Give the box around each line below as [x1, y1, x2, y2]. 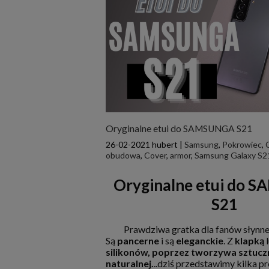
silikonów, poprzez [106, 246, 189, 258]
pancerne [117, 235, 161, 247]
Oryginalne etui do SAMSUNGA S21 [106, 122, 252, 134]
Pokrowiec [222, 139, 262, 150]
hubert [152, 139, 178, 150]
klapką [235, 235, 264, 247]
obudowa [106, 150, 141, 160]
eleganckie [174, 235, 223, 247]
